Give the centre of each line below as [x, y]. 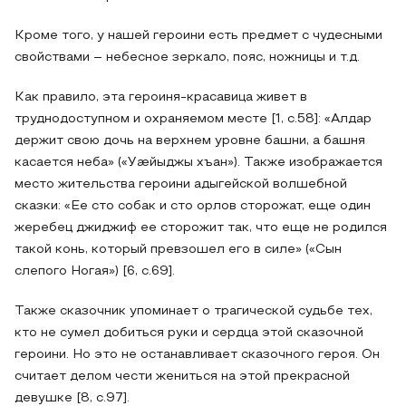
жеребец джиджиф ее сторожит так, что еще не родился [201, 228]
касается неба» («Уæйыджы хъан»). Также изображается [198, 163]
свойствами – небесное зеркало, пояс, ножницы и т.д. [187, 58]
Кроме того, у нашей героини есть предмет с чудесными [198, 36]
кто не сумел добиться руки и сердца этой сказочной [189, 333]
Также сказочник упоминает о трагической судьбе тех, [193, 311]
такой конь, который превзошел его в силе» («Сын [178, 250]
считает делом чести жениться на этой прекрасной [182, 377]
